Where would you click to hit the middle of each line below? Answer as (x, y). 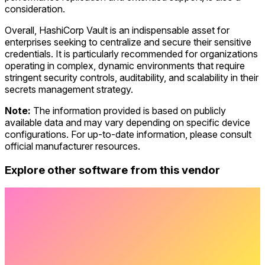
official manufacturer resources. (72, 146)
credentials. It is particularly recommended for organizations (131, 54)
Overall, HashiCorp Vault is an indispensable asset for (117, 30)
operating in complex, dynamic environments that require (125, 65)
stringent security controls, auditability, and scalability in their (132, 77)
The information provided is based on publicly (128, 110)
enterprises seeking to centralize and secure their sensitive (128, 42)
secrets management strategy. (69, 89)
